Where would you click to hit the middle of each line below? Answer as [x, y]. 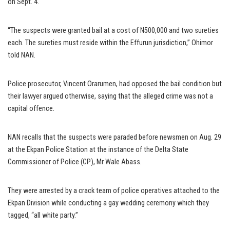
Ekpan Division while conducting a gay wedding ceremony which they [108, 203]
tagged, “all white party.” [43, 216]
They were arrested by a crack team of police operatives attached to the [114, 191]
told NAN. [22, 55]
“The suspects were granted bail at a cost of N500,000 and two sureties [113, 31]
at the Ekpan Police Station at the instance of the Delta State [98, 150]
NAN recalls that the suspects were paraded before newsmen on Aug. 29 [114, 138]
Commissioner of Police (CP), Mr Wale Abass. [75, 162]
